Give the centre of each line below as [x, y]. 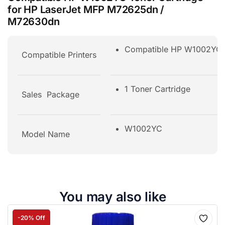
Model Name [46, 134]
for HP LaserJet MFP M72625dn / [86, 10]
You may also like [113, 197]
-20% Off [31, 218]
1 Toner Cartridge [157, 89]
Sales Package [50, 94]
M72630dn [34, 22]
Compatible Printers [59, 55]
